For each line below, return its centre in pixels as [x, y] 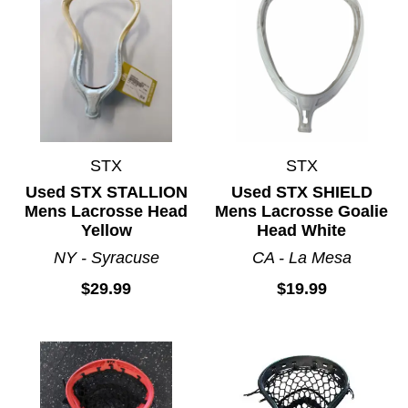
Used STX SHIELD [301, 192]
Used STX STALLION [106, 192]
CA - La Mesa [301, 257]
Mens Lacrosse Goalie [302, 211]
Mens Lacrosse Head [107, 211]
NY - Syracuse [106, 257]
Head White [302, 230]
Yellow [106, 230]
